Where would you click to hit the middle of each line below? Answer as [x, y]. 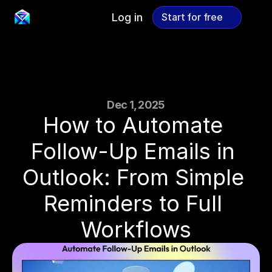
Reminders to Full [133, 203]
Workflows [136, 229]
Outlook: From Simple [133, 177]
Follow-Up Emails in [133, 151]
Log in [127, 17]
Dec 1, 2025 [136, 105]
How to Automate [133, 125]
